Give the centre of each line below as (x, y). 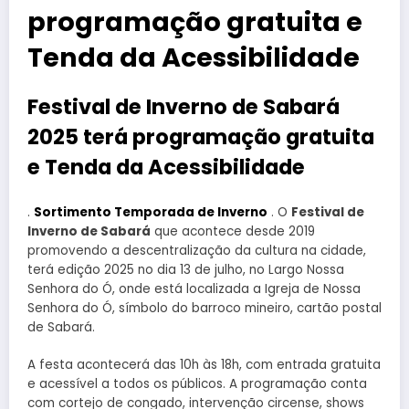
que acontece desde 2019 (233, 232)
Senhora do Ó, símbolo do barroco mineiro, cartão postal (204, 309)
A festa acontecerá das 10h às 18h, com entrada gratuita (204, 364)
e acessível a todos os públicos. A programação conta (197, 383)
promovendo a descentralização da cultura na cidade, (197, 251)
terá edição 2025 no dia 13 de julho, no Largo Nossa (186, 270)
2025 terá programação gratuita (201, 136)
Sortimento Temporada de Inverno (151, 213)
